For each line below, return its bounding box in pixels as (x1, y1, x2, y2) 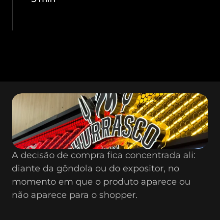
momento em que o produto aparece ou (12, 176, 191, 187)
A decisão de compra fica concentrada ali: (12, 150, 195, 161)
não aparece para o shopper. (12, 190, 137, 200)
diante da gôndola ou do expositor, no (12, 163, 179, 174)
